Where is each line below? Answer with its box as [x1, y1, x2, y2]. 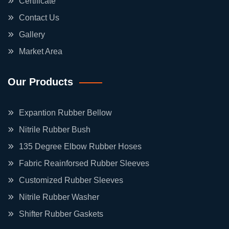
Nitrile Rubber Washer [19, 193, 99, 201]
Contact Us [19, 13, 59, 22]
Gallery [19, 30, 45, 39]
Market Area [19, 47, 62, 56]
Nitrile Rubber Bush [19, 125, 90, 134]
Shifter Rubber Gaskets [19, 210, 103, 218]
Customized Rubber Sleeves [19, 176, 123, 185]
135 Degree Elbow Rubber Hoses [19, 142, 142, 151]
